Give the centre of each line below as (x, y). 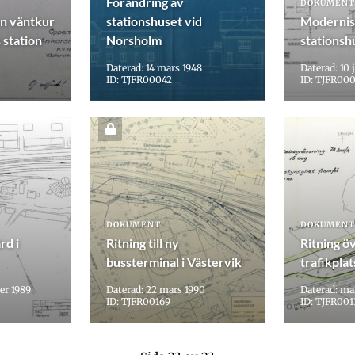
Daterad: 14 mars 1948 (154, 68)
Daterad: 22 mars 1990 (156, 290)
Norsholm (134, 40)
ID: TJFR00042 (139, 80)
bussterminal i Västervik (174, 262)
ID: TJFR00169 (138, 302)
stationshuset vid (154, 21)
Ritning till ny (143, 243)
